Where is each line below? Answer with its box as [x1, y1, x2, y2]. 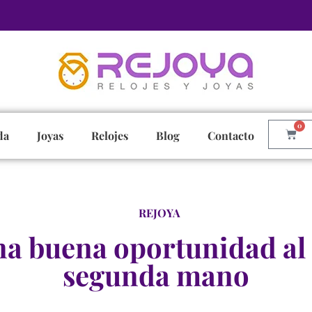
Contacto [208, 128, 255, 143]
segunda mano [63, 256, 249, 293]
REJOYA [139, 205, 180, 220]
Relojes [91, 128, 129, 143]
